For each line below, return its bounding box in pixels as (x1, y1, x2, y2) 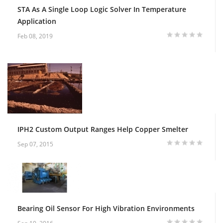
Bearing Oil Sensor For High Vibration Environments (17, 203, 195, 213)
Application (17, 16, 56, 26)
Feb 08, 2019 (17, 31, 53, 40)
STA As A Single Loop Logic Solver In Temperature (17, 4, 186, 14)
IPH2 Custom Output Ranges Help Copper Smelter (17, 124, 188, 134)
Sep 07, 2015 (17, 139, 53, 148)
